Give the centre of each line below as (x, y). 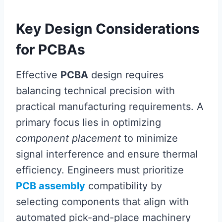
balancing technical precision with (95, 91)
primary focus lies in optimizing (88, 123)
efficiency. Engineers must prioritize (100, 170)
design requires (126, 75)
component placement (68, 139)
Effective (38, 75)
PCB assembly (51, 186)
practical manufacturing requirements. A (110, 107)
